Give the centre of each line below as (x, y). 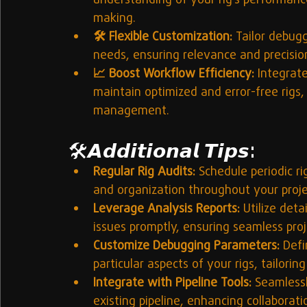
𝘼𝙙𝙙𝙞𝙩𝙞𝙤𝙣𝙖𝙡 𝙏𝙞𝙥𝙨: (170, 151)
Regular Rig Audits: (144, 173)
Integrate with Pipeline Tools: (172, 284)
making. (114, 19)
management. (131, 112)
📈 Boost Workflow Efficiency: (174, 75)
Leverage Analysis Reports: (167, 210)
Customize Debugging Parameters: (186, 247)
